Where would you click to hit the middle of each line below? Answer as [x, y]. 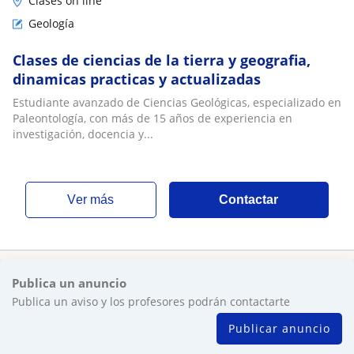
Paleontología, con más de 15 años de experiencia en [153, 118]
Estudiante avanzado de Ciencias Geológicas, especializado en [177, 102]
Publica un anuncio [69, 283]
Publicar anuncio [279, 328]
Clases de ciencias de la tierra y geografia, [162, 60]
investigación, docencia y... [83, 134]
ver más [95, 200]
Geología [51, 23]
